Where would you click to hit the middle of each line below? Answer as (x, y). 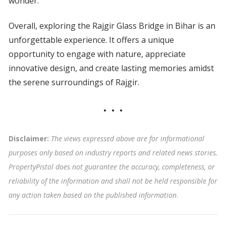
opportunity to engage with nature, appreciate (97, 54)
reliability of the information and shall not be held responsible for (113, 181)
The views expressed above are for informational (127, 139)
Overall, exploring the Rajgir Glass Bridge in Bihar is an (112, 26)
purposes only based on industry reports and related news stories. (113, 153)
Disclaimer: (30, 139)
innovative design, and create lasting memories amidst (111, 68)
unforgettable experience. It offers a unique (91, 40)
